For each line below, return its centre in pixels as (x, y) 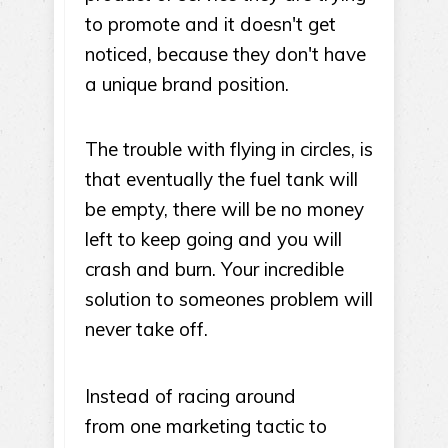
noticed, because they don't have (225, 54)
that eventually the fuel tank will (221, 179)
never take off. (146, 329)
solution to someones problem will (229, 299)
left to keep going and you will (213, 239)
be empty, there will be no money (224, 209)
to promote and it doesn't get (210, 24)
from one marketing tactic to (206, 426)
